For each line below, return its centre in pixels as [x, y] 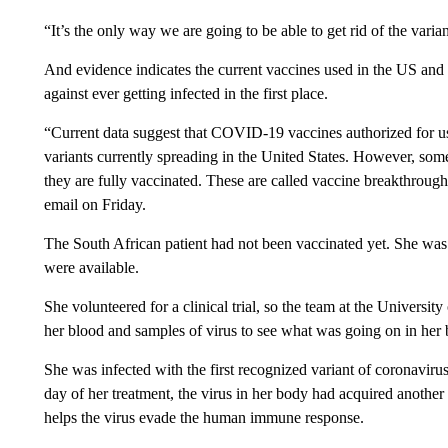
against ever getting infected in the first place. [185, 93]
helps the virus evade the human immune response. [203, 417]
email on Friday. [94, 204]
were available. [91, 267]
